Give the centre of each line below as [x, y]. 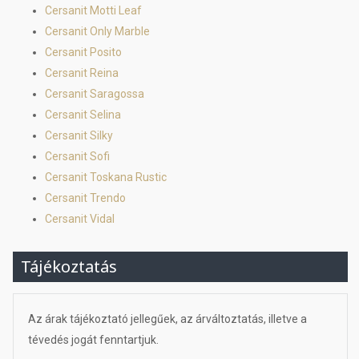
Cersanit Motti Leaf [93, 10]
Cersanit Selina [83, 115]
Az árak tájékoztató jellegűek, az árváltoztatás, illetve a [167, 319]
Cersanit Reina [82, 73]
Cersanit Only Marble [97, 31]
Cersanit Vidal [80, 219]
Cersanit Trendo [85, 198]
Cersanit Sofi [77, 156]
